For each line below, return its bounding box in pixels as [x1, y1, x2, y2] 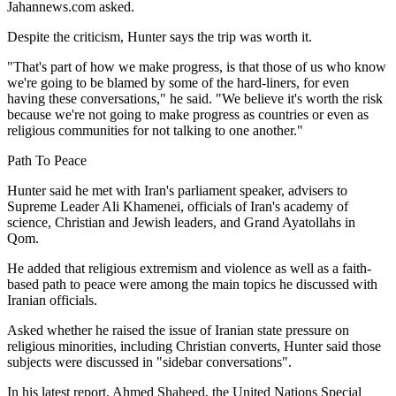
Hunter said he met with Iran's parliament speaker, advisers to [7, 182, 347, 198]
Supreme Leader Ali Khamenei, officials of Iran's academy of [7, 198, 348, 214]
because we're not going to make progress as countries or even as [7, 106, 369, 122]
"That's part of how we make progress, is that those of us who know [7, 58, 386, 74]
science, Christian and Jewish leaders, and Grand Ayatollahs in [7, 214, 355, 230]
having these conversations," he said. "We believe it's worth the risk [7, 90, 383, 106]
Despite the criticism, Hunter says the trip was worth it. [7, 28, 312, 44]
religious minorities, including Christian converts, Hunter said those [7, 338, 381, 354]
